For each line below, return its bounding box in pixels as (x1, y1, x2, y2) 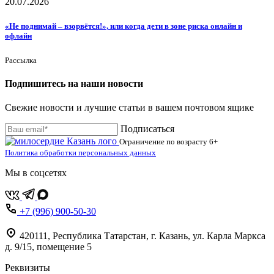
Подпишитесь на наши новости (5, 78, 143, 89)
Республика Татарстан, (53, 231, 149, 242)
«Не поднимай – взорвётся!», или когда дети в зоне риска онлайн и (5, 21, 242, 31)
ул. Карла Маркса (193, 231, 265, 242)
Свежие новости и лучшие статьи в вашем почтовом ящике (5, 102, 254, 113)
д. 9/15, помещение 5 (5, 242, 92, 253)
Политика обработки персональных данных (5, 148, 156, 158)
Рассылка (5, 55, 37, 65)
